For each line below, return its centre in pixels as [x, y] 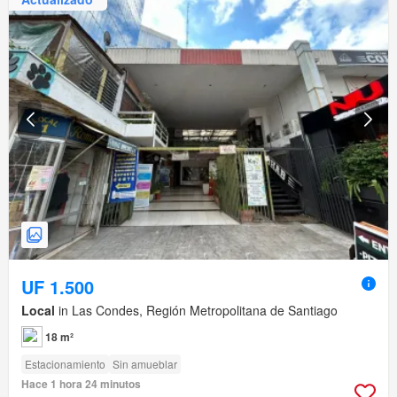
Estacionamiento [65, 364]
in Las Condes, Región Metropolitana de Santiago [196, 311]
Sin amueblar [145, 364]
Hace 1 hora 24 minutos [81, 384]
